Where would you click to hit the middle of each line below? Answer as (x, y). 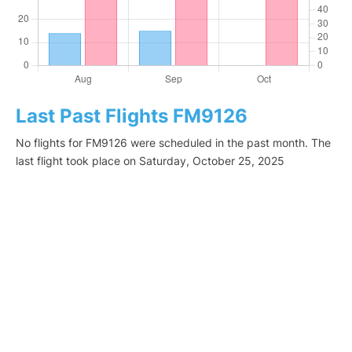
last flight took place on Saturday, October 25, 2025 (150, 161)
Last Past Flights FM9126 (132, 116)
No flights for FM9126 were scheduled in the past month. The (173, 143)
